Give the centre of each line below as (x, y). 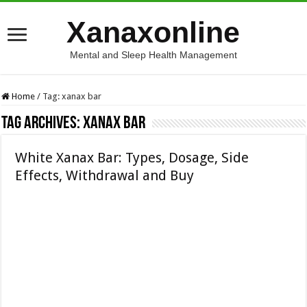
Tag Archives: (42, 124)
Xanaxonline (153, 32)
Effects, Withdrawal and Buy (105, 175)
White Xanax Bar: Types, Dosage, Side (132, 158)
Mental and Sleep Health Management (153, 55)
